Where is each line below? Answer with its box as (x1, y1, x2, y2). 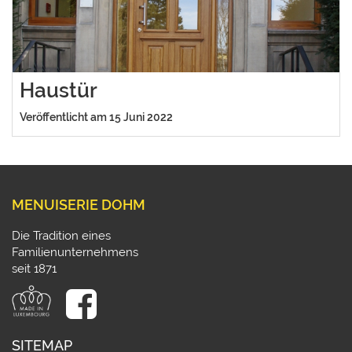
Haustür (20, 78, 97, 102)
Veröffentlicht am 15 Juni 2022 (20, 111, 173, 124)
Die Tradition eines (12, 229, 111, 244)
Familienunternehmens (12, 245, 138, 260)
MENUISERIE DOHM (12, 196, 145, 214)
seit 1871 (12, 262, 57, 277)
